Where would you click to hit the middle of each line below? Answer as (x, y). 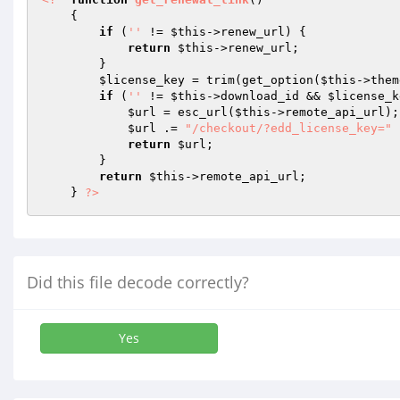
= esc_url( (196, 112)
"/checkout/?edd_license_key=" (288, 128)
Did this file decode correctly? (138, 282)
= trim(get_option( (253, 80)
